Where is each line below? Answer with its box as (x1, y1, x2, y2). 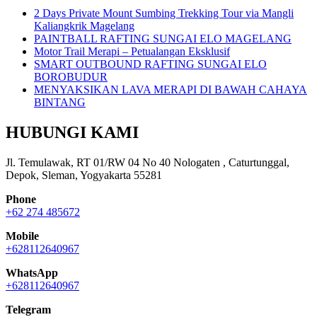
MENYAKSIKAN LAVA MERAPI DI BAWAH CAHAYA (34, 83, 307, 96)
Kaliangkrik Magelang (34, 19, 134, 32)
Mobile (6, 229, 39, 242)
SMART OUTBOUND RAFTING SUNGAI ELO (34, 57, 267, 70)
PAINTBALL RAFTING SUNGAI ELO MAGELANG (34, 32, 292, 45)
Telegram (6, 303, 51, 316)
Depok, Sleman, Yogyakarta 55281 (6, 168, 162, 181)
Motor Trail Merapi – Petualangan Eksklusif (34, 45, 230, 57)
